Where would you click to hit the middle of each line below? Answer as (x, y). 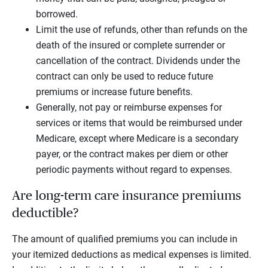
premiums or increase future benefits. (114, 92)
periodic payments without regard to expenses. (134, 170)
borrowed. (57, 14)
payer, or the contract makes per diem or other (132, 154)
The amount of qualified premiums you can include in (125, 239)
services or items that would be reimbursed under (139, 123)
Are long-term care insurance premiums (127, 196)
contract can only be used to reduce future (124, 77)
